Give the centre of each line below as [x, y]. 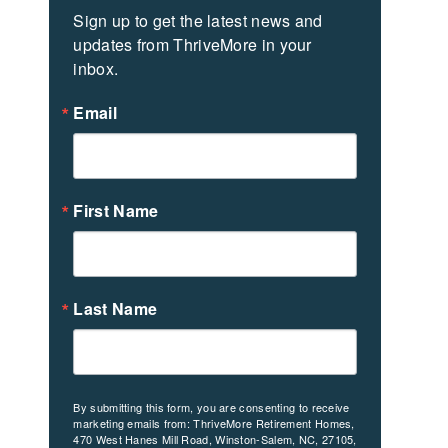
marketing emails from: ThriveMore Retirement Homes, [214, 422]
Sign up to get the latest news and [198, 20]
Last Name [115, 308]
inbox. [96, 68]
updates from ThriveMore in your [192, 44]
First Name [116, 210]
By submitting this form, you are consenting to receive [211, 406]
